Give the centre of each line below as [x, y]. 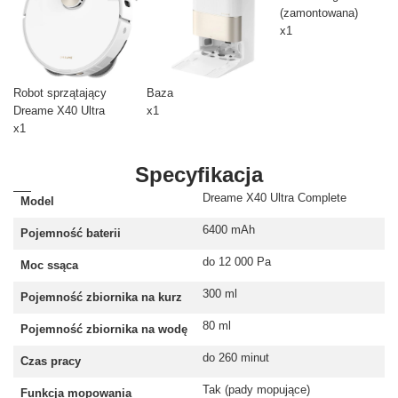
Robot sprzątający [60, 92]
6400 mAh [229, 229]
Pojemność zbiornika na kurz [101, 297]
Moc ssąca [49, 265]
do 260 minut [236, 357]
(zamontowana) [319, 12]
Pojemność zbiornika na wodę [104, 329]
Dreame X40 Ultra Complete [275, 197]
